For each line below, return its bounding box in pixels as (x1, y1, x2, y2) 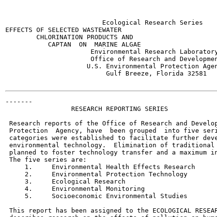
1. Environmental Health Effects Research (5, 163, 195, 170)
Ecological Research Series (5, 19, 203, 26)
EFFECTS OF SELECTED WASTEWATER (5, 26, 122, 33)
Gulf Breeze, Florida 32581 (5, 70, 207, 77)
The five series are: (5, 156, 87, 163)
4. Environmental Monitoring (5, 185, 145, 192)
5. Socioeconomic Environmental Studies (5, 192, 187, 200)
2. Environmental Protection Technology (5, 170, 187, 178)
